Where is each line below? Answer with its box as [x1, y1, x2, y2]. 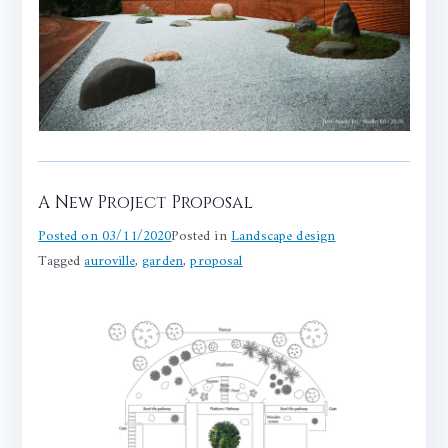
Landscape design [230, 224, 336, 250]
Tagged [38, 249, 85, 275]
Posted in [171, 224, 231, 250]
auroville [84, 249, 135, 275]
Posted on [38, 224, 102, 250]
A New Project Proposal [38, 191, 253, 215]
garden [142, 249, 184, 275]
